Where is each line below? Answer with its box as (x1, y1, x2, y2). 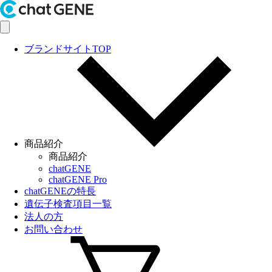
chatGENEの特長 (24, 186, 96, 196)
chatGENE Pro (49, 174, 107, 185)
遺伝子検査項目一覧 (24, 199, 112, 209)
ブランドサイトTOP (24, 44, 111, 54)
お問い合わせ (24, 224, 83, 234)
